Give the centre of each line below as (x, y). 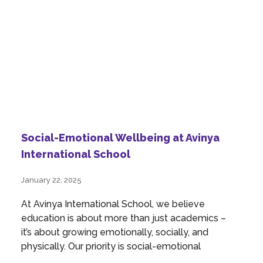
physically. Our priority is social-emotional (111, 246)
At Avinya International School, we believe (113, 204)
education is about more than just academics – (124, 218)
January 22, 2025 (51, 180)
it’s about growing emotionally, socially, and (115, 232)
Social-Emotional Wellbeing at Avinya (120, 137)
